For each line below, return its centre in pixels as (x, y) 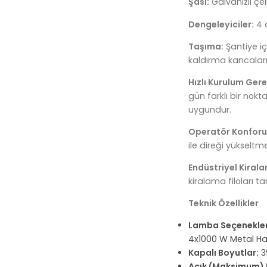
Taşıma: (206, 46)
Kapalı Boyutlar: (224, 253)
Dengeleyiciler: (221, 24)
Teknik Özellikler (224, 203)
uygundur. (210, 109)
